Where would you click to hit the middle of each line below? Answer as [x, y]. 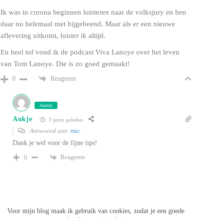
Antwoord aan [49, 131]
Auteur [46, 106]
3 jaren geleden [65, 119]
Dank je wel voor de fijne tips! [55, 143]
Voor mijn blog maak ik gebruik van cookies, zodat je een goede [96, 211]
